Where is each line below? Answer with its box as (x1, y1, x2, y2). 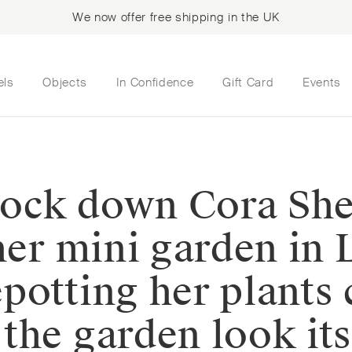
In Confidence (115, 74, 194, 90)
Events (302, 74, 341, 90)
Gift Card (222, 74, 274, 90)
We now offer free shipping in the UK (71, 9, 280, 25)
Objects (42, 74, 87, 90)
